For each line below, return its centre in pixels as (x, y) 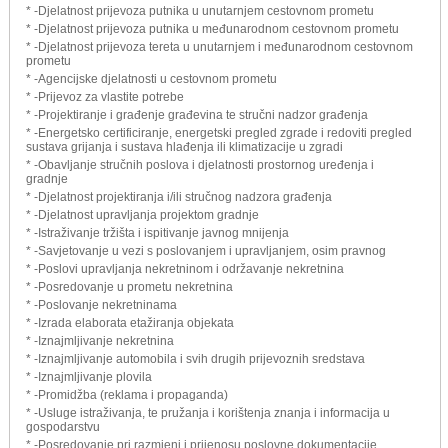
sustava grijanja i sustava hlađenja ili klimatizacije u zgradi (184, 146)
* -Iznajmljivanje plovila (89, 376)
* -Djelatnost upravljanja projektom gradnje (142, 214)
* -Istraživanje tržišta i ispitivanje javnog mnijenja (157, 232)
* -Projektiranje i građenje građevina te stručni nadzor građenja (197, 114)
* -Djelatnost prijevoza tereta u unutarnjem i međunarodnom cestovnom (219, 46)
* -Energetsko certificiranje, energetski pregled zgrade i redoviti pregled (219, 132)
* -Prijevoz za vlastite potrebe (105, 96)
